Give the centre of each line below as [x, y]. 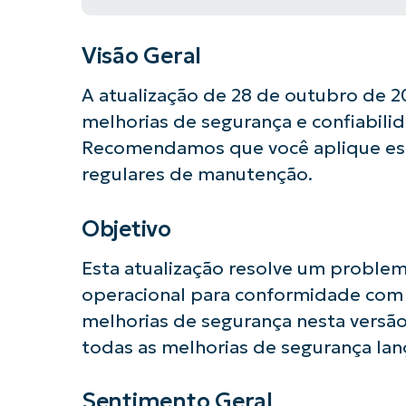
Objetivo [126, 228]
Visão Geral [141, 55]
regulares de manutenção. [197, 174]
